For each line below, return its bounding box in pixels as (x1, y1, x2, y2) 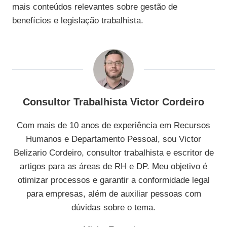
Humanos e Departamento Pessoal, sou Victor (26, 134, 201, 144)
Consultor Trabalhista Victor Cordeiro (23, 96, 204, 108)
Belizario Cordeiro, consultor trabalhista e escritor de (13, 148, 214, 158)
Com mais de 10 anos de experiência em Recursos (17, 121, 210, 131)
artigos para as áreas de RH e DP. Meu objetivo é (20, 162, 207, 172)
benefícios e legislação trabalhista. (12, 16, 143, 26)
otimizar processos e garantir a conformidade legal (17, 175, 210, 185)
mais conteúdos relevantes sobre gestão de (12, 2, 177, 12)
